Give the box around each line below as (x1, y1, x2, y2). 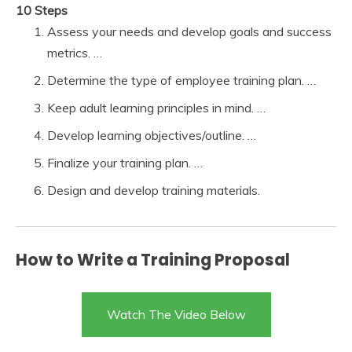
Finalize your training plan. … (47, 154, 203, 170)
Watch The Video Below (106, 306, 246, 323)
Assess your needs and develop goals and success (47, 23, 332, 39)
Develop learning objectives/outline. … (47, 126, 256, 143)
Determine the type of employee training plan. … (47, 71, 316, 88)
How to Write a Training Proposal (16, 247, 290, 271)
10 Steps (16, 2, 68, 18)
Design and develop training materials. (47, 181, 260, 198)
